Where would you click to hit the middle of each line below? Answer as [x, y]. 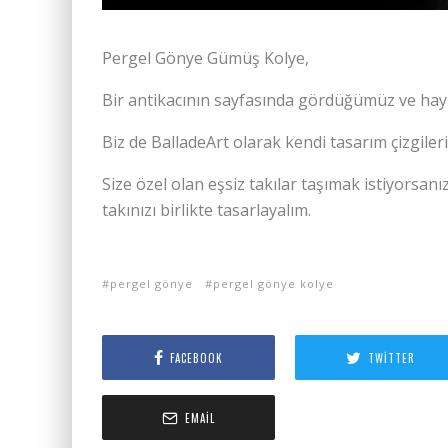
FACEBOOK [196, 357]
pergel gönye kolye [273, 284]
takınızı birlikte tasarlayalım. [206, 210]
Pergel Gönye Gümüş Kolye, [205, 58]
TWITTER [392, 357]
